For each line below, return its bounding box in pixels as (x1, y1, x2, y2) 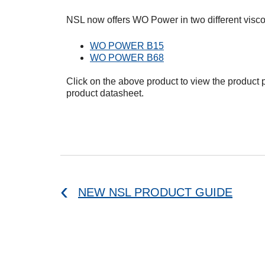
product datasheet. (66, 88, 144, 98)
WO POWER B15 (90, 41, 164, 51)
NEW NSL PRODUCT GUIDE (78, 186, 232, 199)
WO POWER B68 (90, 53, 164, 63)
